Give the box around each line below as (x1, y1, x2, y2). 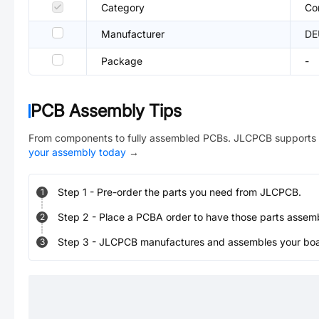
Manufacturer (101, 28, 164, 40)
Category (101, 1, 145, 14)
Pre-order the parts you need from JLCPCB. (97, 186, 301, 198)
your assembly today (28, 146, 126, 158)
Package (101, 55, 142, 67)
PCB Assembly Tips (31, 100, 182, 121)
